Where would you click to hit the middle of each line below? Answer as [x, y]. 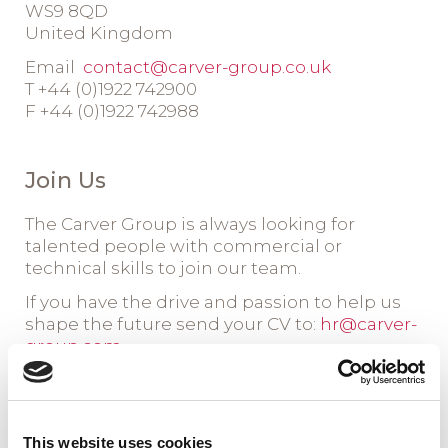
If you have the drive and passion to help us [212, 302]
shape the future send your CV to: [172, 324]
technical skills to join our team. [162, 268]
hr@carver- [368, 324]
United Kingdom [98, 33]
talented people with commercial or [183, 246]
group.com [73, 346]
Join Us [65, 180]
